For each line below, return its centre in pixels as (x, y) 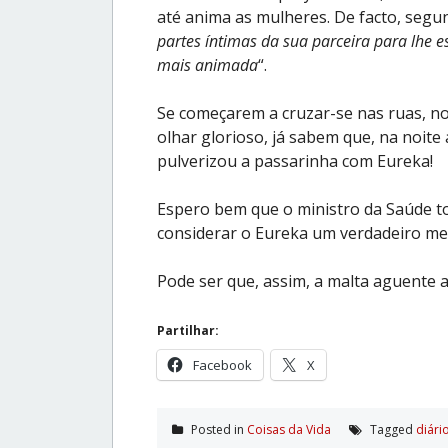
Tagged (391, 429)
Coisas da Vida (289, 429)
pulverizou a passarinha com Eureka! (295, 160)
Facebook (222, 364)
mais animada (207, 64)
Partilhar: (188, 330)
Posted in (217, 429)
